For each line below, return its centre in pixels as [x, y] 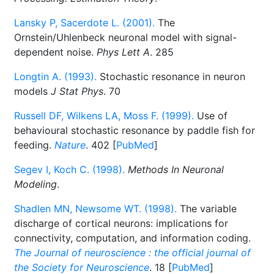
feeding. [34, 145]
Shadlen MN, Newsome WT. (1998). [95, 209]
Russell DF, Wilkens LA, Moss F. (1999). [104, 116]
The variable [207, 209]
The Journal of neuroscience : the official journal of [132, 253]
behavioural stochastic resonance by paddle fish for [135, 130]
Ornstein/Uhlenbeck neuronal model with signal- [125, 37]
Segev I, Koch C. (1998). [69, 169]
